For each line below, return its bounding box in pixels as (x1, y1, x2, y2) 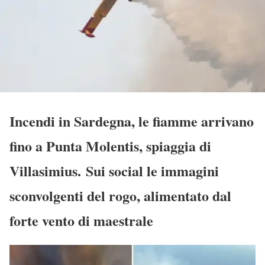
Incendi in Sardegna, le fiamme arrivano (9, 110, 254, 131)
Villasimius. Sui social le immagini (9, 160, 219, 181)
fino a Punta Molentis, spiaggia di (9, 135, 211, 156)
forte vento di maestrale (9, 209, 153, 231)
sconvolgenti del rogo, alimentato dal (9, 185, 231, 206)
